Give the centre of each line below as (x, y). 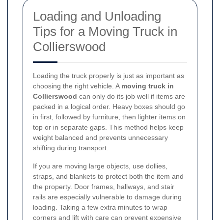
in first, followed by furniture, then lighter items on (109, 117)
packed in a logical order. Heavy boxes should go (109, 106)
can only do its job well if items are (131, 96)
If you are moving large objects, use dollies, (100, 166)
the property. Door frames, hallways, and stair (104, 186)
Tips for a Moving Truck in (105, 31)
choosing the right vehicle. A (77, 86)
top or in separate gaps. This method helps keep (108, 127)
